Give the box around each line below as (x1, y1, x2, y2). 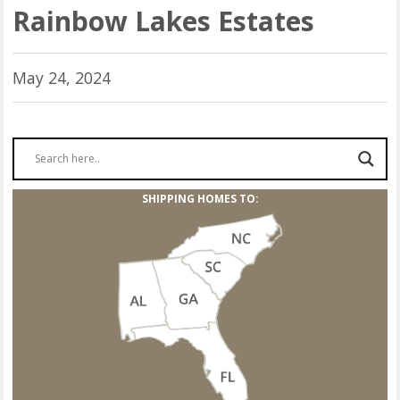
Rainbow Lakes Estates (12, 3, 315, 40)
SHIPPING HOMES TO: (141, 190, 259, 206)
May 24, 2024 (12, 67, 112, 89)
